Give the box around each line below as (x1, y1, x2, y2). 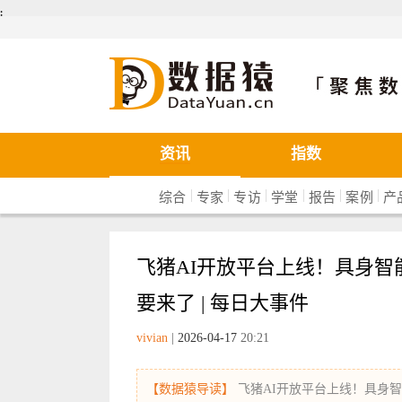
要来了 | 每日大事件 (136, 292, 309, 314)
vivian (136, 331, 168, 345)
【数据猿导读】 (146, 382, 234, 396)
